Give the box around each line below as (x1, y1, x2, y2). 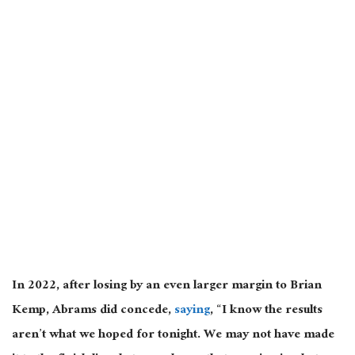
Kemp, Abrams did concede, (12, 299, 174, 324)
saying (174, 299, 210, 324)
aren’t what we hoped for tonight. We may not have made (12, 323, 334, 349)
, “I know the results (210, 299, 323, 324)
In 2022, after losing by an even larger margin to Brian (12, 274, 322, 300)
